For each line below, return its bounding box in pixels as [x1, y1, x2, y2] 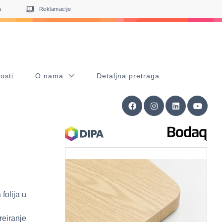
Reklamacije [39, 6, 71, 12]
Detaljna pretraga [97, 72, 160, 80]
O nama [35, 72, 66, 80]
